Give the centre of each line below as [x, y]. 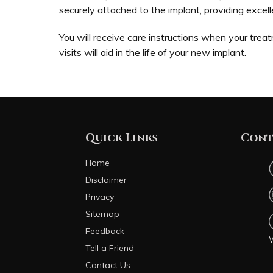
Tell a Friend [110, 248]
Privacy [100, 197]
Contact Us [108, 265]
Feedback [105, 231]
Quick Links [122, 138]
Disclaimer [106, 180]
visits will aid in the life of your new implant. [152, 52]
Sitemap [103, 214]
